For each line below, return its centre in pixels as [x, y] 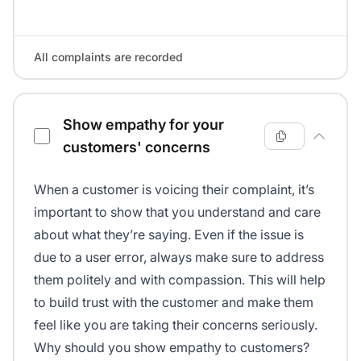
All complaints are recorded [108, 56]
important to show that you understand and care [177, 212]
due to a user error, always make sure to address [179, 257]
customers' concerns [137, 147]
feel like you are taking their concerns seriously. [176, 324]
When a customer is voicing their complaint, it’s [174, 189]
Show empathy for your [143, 124]
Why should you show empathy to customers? [172, 347]
